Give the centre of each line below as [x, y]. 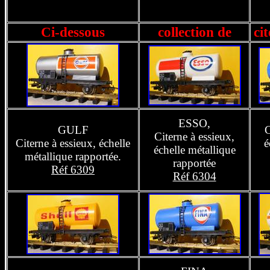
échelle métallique [194, 150]
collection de [194, 32]
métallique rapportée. [73, 156]
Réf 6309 [73, 170]
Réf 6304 [194, 176]
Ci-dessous [73, 32]
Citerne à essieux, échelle [73, 143]
